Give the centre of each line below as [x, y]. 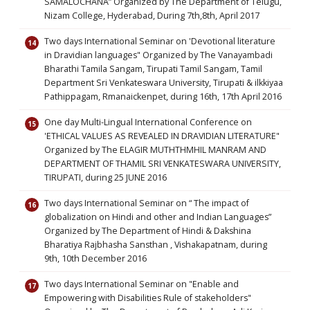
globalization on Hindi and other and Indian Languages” [158, 217]
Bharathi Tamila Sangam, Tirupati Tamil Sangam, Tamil [153, 69]
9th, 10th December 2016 [95, 258]
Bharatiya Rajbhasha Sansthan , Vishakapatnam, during [156, 245]
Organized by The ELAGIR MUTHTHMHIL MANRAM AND [155, 150]
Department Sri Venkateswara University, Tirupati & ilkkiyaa [164, 83]
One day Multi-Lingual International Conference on [148, 122]
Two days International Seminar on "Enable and [142, 284]
